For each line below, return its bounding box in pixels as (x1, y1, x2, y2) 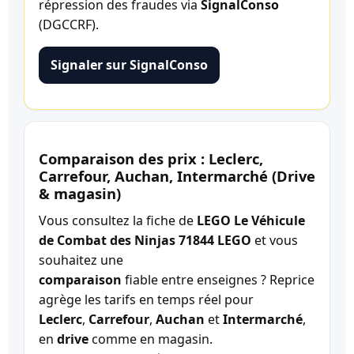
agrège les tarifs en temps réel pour (39, 291, 254, 309)
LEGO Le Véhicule (197, 212, 305, 230)
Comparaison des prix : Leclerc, (39, 149, 263, 169)
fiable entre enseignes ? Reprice (122, 271, 314, 289)
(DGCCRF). (39, 16, 99, 34)
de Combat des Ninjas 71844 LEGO (39, 232, 251, 250)
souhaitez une (39, 251, 123, 269)
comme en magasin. (88, 330, 213, 348)
